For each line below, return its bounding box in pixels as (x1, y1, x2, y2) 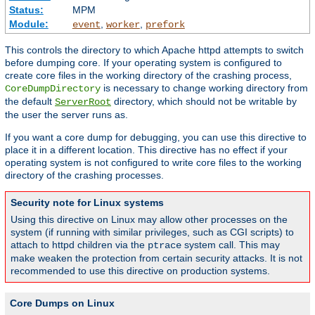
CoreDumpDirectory (5, 83, 101, 95)
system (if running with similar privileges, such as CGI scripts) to (11, 226, 294, 238)
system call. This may (181, 239, 280, 251)
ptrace (148, 240, 181, 252)
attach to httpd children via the (11, 239, 148, 251)
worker (105, 19, 140, 31)
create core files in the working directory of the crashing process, (5, 70, 292, 82)
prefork (145, 19, 185, 31)
